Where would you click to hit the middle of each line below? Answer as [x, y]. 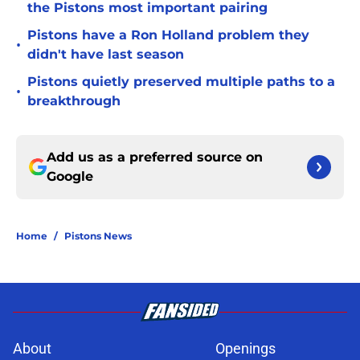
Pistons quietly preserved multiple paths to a [181, 82]
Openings [245, 349]
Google [70, 177]
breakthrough [74, 101]
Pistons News [98, 236]
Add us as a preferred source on [155, 157]
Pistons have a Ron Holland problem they [168, 35]
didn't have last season [106, 55]
